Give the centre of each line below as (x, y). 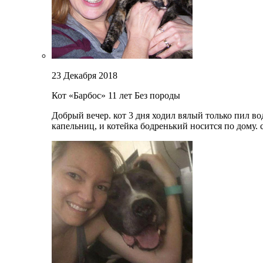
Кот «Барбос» (80, 96)
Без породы (157, 96)
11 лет (120, 96)
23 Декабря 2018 (85, 76)
